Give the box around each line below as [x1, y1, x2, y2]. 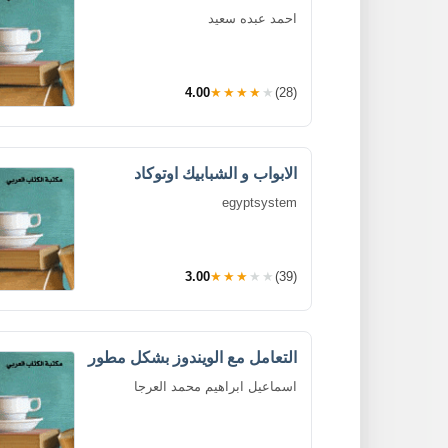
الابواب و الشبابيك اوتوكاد [134, 164, 297, 182]
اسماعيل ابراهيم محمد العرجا [134, 378, 297, 394]
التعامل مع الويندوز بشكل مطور [88, 348, 297, 366]
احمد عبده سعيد [208, 10, 297, 26]
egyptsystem [222, 194, 297, 210]
